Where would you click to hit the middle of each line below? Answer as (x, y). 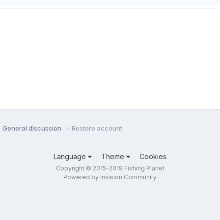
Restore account (97, 128)
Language (71, 156)
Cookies (153, 156)
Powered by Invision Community (110, 177)
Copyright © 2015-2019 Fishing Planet (110, 168)
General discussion (33, 128)
